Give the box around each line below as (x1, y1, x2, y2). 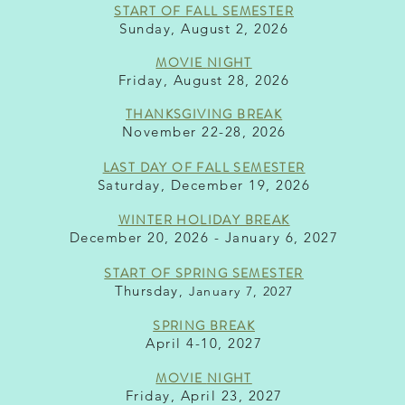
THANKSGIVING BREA (125, 104, 274, 123)
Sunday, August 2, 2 (119, 19, 263, 37)
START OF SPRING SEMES (104, 263, 278, 282)
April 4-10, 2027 (146, 334, 263, 352)
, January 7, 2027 (178, 282, 294, 299)
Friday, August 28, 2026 (118, 71, 290, 89)
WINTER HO (118, 210, 201, 229)
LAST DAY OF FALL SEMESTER (102, 157, 306, 176)
